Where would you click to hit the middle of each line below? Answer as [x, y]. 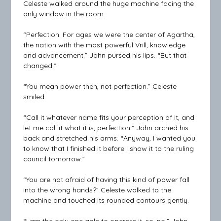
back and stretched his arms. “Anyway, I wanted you [110, 138]
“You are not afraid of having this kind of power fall [107, 180]
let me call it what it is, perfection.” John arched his [106, 128]
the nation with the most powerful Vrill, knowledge [105, 45]
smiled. [35, 97]
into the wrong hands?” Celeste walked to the [97, 190]
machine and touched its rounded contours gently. [106, 201]
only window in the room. [64, 14]
